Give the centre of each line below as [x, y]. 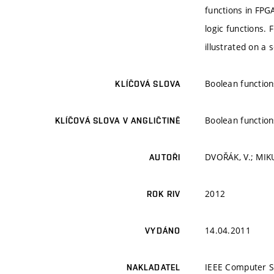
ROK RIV [164, 194]
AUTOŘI [165, 157]
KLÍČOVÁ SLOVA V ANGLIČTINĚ [117, 121]
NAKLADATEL [153, 268]
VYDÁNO [163, 231]
